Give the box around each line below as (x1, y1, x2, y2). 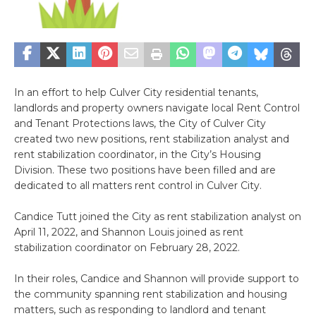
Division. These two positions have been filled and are (14, 163, 276, 176)
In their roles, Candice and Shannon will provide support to (14, 272, 299, 285)
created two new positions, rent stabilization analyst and (14, 132, 289, 145)
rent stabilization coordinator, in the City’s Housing (14, 147, 261, 161)
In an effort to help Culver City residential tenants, (14, 85, 258, 99)
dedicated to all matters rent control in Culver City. (14, 178, 262, 192)
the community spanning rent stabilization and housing (14, 287, 287, 300)
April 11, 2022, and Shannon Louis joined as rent (14, 225, 243, 238)
